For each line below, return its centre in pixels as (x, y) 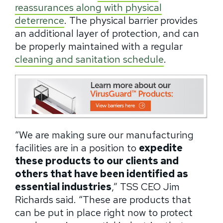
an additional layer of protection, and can (107, 34)
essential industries (63, 186)
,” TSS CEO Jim (146, 186)
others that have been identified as (102, 173)
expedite (161, 148)
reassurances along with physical (88, 8)
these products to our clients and (97, 161)
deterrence (40, 21)
